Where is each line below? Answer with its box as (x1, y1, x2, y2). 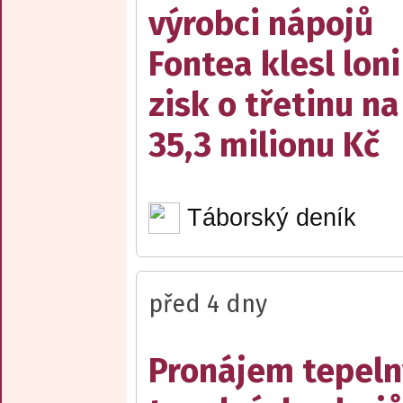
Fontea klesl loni (148, 44, 400, 85)
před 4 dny (148, 289, 267, 318)
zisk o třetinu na (148, 85, 399, 126)
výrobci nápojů (148, 4, 373, 45)
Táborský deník (186, 203, 356, 231)
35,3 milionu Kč (148, 125, 380, 166)
